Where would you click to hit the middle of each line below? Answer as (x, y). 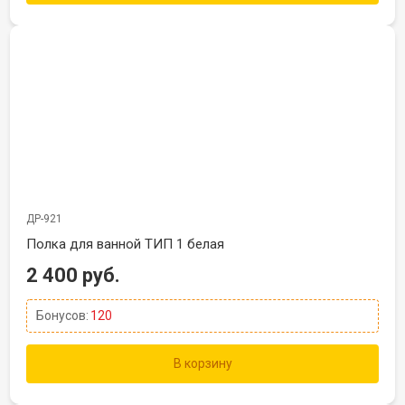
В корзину (202, 363)
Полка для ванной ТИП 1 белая (125, 244)
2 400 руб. (73, 275)
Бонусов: (62, 316)
